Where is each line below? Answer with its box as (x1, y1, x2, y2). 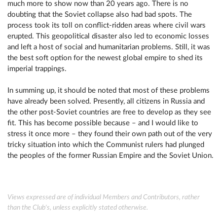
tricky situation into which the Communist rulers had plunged (7, 141, 204, 148)
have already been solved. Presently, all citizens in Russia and (7, 98, 205, 105)
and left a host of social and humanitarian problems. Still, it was (7, 43, 210, 51)
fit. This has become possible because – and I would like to (7, 119, 198, 127)
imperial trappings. (7, 65, 67, 73)
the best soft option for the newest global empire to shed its (7, 54, 203, 62)
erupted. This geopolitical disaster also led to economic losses (7, 33, 209, 40)
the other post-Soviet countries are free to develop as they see (7, 109, 211, 116)
